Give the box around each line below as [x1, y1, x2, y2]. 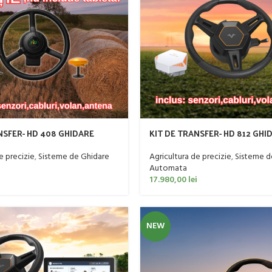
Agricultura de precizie [149, 150, 231, 165]
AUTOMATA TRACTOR [149, 137, 236, 152]
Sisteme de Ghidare [38, 150, 109, 165]
